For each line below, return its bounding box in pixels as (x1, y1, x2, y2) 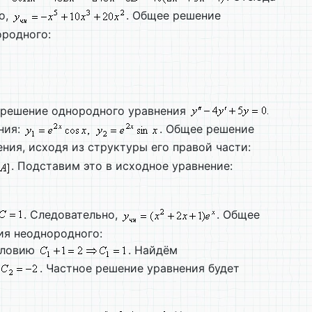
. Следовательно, (24, 207, 121, 221)
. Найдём (128, 242, 178, 257)
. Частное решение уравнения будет (40, 261, 240, 276)
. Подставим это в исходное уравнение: (11, 159, 233, 173)
